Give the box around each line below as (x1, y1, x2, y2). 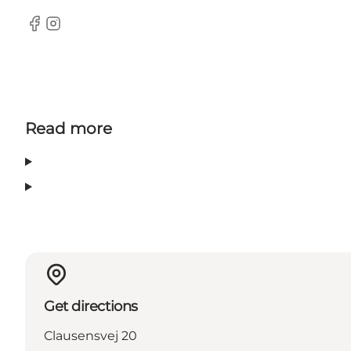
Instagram (43, 24, 107, 39)
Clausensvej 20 (44, 328, 137, 344)
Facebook (24, 24, 86, 39)
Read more (25, 119, 112, 139)
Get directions (44, 298, 138, 316)
